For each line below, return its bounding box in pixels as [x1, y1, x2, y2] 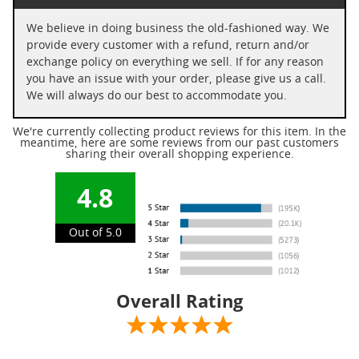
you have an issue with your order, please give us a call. [26, 74, 179, 85]
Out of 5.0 [68, 228, 122, 240]
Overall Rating [116, 288, 243, 313]
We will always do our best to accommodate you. [26, 91, 287, 102]
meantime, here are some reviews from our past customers [20, 138, 339, 149]
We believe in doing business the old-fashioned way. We [26, 23, 329, 34]
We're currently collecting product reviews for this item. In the [13, 127, 346, 138]
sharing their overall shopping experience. [65, 149, 294, 160]
